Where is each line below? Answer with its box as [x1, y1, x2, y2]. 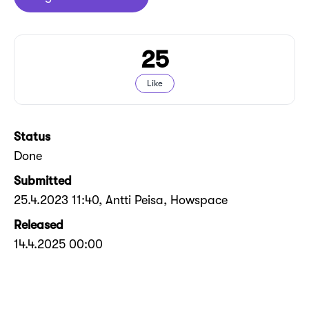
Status [14, 129, 50, 143]
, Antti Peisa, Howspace [99, 192, 228, 207]
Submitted [14, 173, 72, 188]
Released [14, 217, 63, 232]
